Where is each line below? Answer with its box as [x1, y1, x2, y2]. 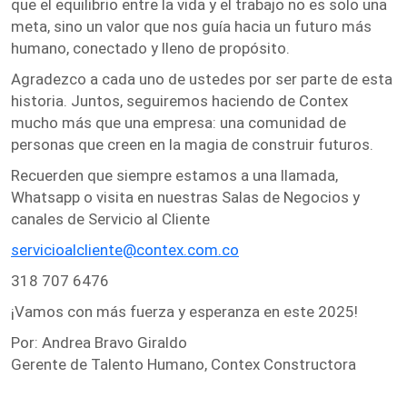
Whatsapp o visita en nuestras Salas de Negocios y [11, 188, 360, 206]
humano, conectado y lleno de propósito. [11, 39, 290, 57]
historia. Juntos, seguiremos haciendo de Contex [11, 92, 348, 110]
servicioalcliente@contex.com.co [11, 241, 239, 259]
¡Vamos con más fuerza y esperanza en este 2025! [11, 303, 358, 321]
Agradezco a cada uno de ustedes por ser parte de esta [11, 70, 392, 88]
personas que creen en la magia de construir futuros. [11, 135, 373, 154]
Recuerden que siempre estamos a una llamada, [11, 166, 338, 184]
